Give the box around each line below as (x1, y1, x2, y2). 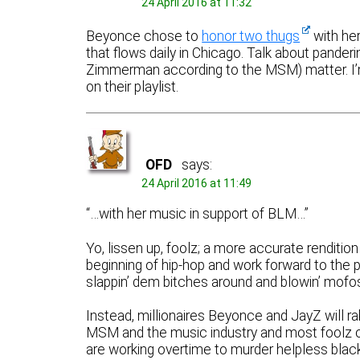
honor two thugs (202, 27, 301, 44)
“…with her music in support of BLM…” (86, 206, 309, 223)
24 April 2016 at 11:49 (141, 176, 252, 190)
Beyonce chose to (86, 27, 202, 44)
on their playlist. (86, 78, 179, 95)
